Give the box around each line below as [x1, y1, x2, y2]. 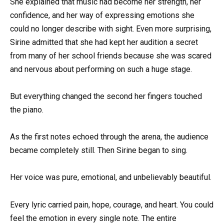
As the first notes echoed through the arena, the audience [10, 132, 208, 142]
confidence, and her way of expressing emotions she [10, 10, 194, 20]
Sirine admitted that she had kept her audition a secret [10, 37, 198, 47]
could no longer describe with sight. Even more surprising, [10, 23, 211, 33]
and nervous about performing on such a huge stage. [10, 64, 192, 74]
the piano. [10, 105, 43, 115]
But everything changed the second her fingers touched [10, 91, 202, 101]
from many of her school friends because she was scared [10, 50, 211, 60]
